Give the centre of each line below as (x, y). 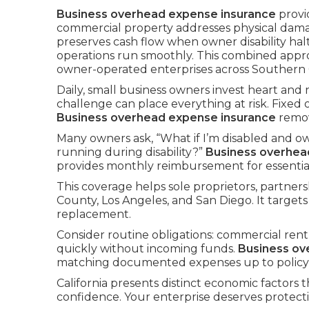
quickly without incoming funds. (147, 249)
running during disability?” (131, 152)
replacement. (94, 214)
